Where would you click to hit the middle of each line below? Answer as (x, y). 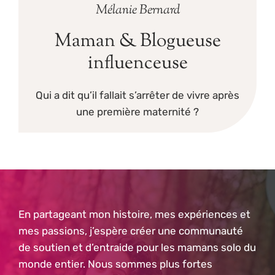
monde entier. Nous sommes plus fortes (115, 264)
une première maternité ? (137, 111)
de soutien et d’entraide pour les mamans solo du (137, 247)
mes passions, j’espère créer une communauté (131, 230)
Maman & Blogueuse (137, 41)
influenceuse (137, 63)
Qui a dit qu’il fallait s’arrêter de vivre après (137, 95)
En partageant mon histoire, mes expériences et (134, 214)
